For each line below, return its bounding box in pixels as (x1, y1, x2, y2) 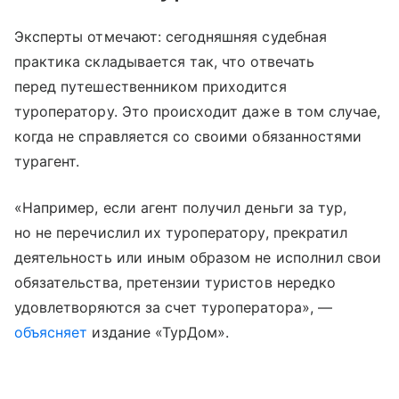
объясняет (14, 322, 88, 341)
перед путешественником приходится (14, 77, 287, 95)
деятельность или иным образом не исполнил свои (14, 248, 382, 266)
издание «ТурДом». (87, 322, 230, 341)
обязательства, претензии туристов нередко (14, 273, 336, 291)
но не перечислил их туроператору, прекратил (14, 223, 348, 241)
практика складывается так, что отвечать (14, 52, 314, 70)
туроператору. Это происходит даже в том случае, (14, 102, 381, 120)
